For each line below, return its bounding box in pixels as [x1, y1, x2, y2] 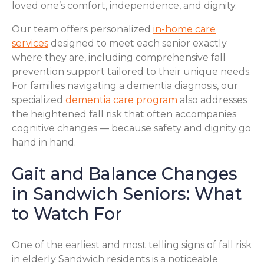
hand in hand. [12, 137, 76, 148]
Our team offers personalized [12, 24, 153, 35]
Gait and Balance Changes [12, 163, 237, 184]
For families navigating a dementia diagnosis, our [12, 80, 238, 91]
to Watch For [12, 203, 122, 224]
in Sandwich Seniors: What [12, 183, 242, 204]
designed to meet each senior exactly [48, 38, 227, 49]
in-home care [153, 24, 216, 35]
